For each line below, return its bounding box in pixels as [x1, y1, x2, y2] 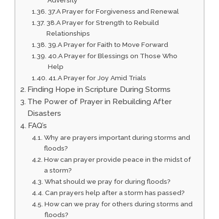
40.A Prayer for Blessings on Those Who [47, 52, 177, 60]
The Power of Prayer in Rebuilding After [27, 97, 172, 107]
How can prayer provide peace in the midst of [44, 155, 191, 164]
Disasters [27, 109, 62, 118]
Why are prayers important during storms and [44, 133, 190, 142]
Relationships [46, 29, 90, 38]
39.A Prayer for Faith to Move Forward [47, 41, 168, 49]
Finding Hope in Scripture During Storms [27, 85, 171, 94]
